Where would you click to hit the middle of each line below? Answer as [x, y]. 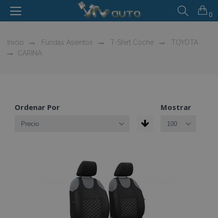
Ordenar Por [37, 107]
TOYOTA [184, 42]
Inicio [16, 42]
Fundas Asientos [66, 42]
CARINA [30, 53]
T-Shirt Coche [131, 42]
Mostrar [176, 107]
